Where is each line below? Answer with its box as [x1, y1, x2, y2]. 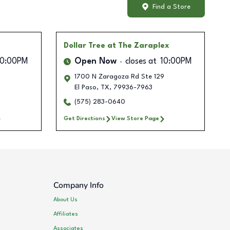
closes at [125, 57, 157, 66]
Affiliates [53, 210, 79, 217]
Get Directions [63, 116, 105, 122]
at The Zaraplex [107, 42, 169, 50]
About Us [53, 196, 78, 203]
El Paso [74, 84, 97, 91]
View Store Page [111, 116, 159, 122]
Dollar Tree [63, 42, 105, 50]
